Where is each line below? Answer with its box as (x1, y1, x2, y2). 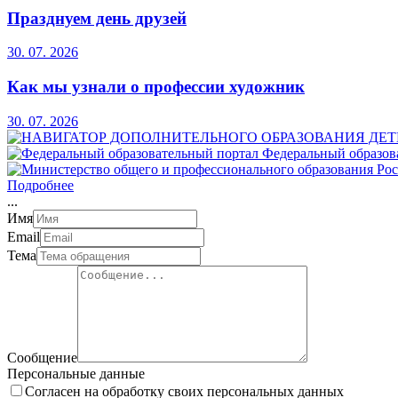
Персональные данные (7, 365, 145, 381)
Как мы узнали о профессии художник (7, 76, 305, 96)
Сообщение (7, 349, 77, 365)
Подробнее (7, 177, 74, 193)
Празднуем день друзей (7, 8, 187, 28)
